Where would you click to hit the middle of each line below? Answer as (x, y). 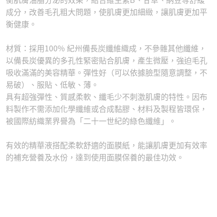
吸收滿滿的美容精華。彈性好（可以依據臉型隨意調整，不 (107, 72)
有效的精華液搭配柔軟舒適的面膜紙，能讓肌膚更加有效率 (107, 145)
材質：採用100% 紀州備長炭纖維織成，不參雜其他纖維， (106, 48)
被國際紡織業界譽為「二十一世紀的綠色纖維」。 (91, 121)
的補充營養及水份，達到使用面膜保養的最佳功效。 (95, 157)
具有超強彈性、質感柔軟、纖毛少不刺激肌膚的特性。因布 (107, 97)
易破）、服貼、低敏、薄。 (52, 85)
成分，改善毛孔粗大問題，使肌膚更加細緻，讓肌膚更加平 (107, 12)
